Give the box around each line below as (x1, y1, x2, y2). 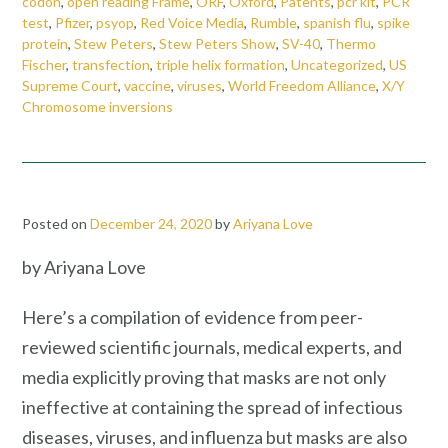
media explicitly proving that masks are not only (22, 365, 386, 388)
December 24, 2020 (90, 214, 212, 232)
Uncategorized (291, 55, 383, 73)
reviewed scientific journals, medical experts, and (22, 335, 402, 358)
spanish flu (303, 13, 371, 31)
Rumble (250, 13, 297, 31)
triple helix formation (156, 55, 285, 73)
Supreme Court (22, 76, 118, 94)
